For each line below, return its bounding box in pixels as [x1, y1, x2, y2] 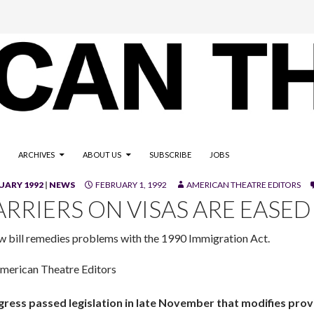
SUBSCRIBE [149, 150, 191, 160]
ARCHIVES [18, 150, 55, 160]
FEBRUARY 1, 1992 [95, 179, 167, 191]
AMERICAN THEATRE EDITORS [186, 179, 301, 191]
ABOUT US [83, 150, 121, 160]
